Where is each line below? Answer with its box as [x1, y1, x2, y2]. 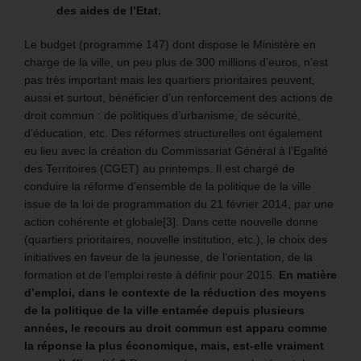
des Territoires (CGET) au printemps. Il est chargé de [24, 161, 295, 175]
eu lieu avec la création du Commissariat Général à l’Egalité [24, 143, 328, 157]
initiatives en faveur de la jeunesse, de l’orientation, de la [24, 250, 313, 263]
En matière [279, 268, 337, 281]
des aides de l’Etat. [56, 3, 161, 17]
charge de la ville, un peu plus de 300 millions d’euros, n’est [24, 55, 328, 68]
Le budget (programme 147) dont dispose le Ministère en [24, 37, 316, 51]
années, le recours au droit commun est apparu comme [24, 321, 327, 334]
